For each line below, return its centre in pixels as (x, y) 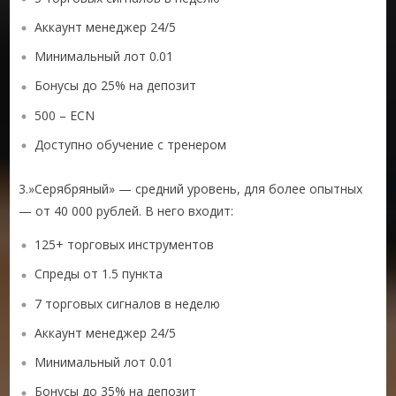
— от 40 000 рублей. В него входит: (126, 211)
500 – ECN (65, 115)
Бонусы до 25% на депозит (116, 86)
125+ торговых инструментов (125, 245)
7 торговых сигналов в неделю (128, 303)
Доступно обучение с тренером (131, 144)
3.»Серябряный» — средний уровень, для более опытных (191, 189)
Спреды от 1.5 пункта (99, 274)
